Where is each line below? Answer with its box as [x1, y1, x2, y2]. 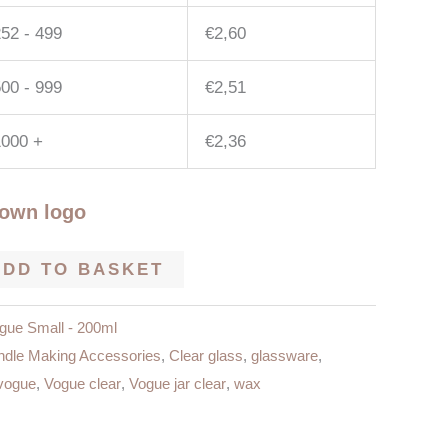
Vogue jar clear [129, 374, 226, 392]
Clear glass [169, 346, 243, 364]
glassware [251, 346, 318, 364]
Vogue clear [44, 374, 121, 392]
